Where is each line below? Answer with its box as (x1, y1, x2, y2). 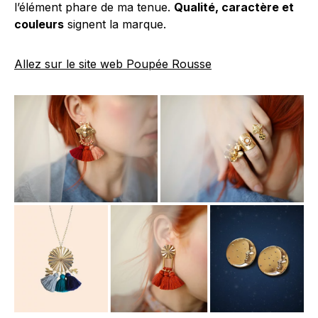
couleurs (14, 17, 64, 32)
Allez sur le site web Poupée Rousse (14, 57, 212, 72)
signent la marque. (64, 17, 166, 32)
